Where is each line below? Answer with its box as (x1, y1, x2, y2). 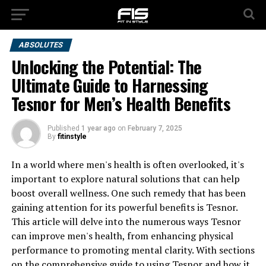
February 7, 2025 (127, 124, 182, 132)
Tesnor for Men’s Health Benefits (11, 91, 231, 116)
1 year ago (81, 124, 116, 132)
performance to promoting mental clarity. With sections (11, 243, 255, 256)
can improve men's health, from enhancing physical (11, 229, 233, 242)
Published (47, 124, 80, 132)
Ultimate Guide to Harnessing (11, 72, 208, 97)
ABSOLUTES (17, 40, 64, 49)
